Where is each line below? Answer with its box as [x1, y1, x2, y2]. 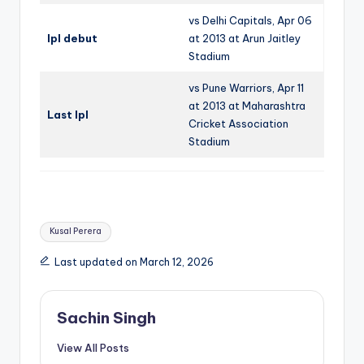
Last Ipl [47, 107, 89, 121]
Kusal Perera [50, 226, 102, 237]
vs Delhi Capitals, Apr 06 [188, 13, 312, 27]
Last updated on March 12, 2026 [54, 256, 214, 269]
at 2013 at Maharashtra [188, 98, 305, 112]
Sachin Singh [57, 308, 156, 328]
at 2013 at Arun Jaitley [188, 31, 301, 45]
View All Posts [57, 341, 129, 355]
